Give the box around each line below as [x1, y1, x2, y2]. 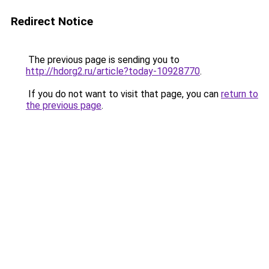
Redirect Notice [11, 14, 93, 28]
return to [221, 88, 258, 100]
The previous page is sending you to [26, 54, 180, 65]
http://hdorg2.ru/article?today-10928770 [26, 65, 200, 77]
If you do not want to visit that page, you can [26, 88, 221, 100]
